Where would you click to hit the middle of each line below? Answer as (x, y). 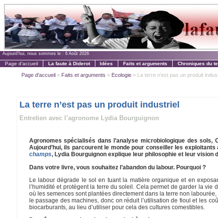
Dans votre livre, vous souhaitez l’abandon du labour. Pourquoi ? (117, 167)
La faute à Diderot (69, 63)
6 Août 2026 (77, 54)
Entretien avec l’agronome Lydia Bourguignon (89, 118)
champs (40, 154)
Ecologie (121, 75)
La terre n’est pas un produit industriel (99, 104)
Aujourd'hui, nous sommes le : (34, 54)
